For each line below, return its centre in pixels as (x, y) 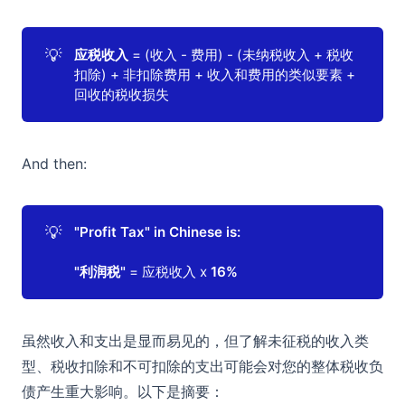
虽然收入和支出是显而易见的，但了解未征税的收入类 (195, 341)
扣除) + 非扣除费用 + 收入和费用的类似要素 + (215, 74)
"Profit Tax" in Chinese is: (158, 231)
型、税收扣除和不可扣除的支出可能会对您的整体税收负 (202, 367)
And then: (54, 163)
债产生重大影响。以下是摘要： (123, 392)
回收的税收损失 (122, 94)
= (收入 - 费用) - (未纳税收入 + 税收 (241, 54)
